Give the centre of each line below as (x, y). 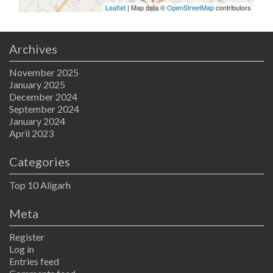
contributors (232, 7)
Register (27, 236)
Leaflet (115, 7)
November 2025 (44, 72)
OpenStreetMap (190, 7)
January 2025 (37, 84)
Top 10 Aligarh (40, 185)
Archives (33, 48)
